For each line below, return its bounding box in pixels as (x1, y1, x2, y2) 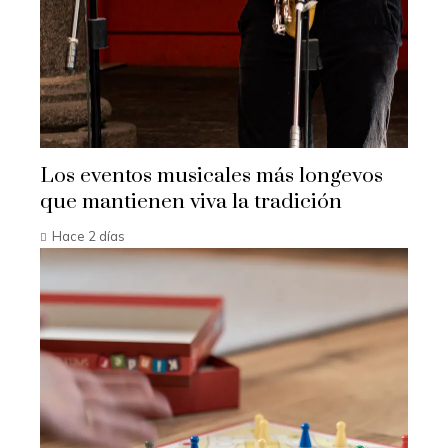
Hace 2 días (52, 228, 125, 245)
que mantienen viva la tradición (40, 189, 342, 216)
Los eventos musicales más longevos (40, 163, 383, 190)
